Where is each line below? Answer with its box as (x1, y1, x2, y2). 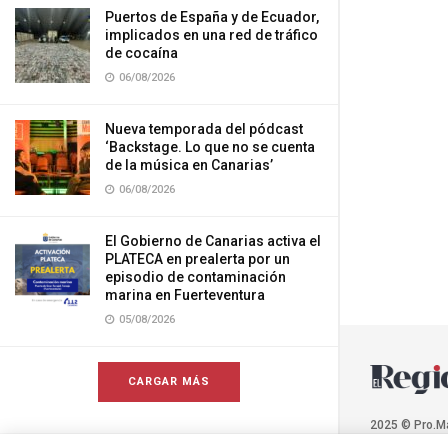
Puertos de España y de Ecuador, (105, 9, 319, 25)
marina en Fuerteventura (105, 287, 265, 303)
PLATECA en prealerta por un (105, 251, 290, 267)
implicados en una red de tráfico (105, 27, 318, 43)
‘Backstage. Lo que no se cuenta (105, 139, 315, 155)
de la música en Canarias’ (105, 157, 273, 173)
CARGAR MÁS (128, 375, 210, 388)
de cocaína (105, 45, 178, 61)
